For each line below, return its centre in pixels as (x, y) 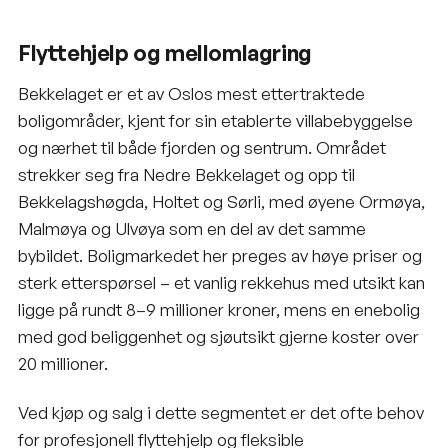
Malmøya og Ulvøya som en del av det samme (192, 228)
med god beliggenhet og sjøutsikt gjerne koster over (218, 336)
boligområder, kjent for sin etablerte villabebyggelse (215, 120)
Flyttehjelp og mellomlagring (165, 52)
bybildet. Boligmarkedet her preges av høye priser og (220, 255)
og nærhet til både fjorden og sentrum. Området (202, 147)
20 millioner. (63, 363)
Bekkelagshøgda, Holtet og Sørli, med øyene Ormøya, (221, 201)
